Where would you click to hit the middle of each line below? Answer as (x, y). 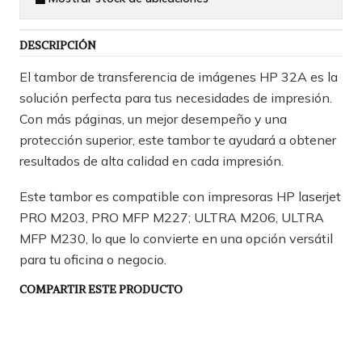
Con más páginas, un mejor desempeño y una (153, 118)
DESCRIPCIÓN (58, 45)
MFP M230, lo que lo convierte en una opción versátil (176, 238)
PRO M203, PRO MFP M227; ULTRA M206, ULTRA (172, 217)
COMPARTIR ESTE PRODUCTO (101, 289)
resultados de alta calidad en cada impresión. (152, 160)
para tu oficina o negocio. (93, 259)
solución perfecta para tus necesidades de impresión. (176, 97)
